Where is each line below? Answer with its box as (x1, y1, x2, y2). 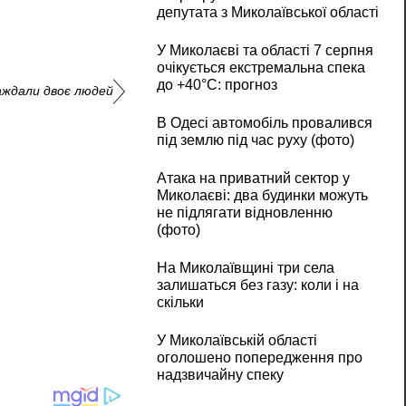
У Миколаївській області (156, 333, 317, 349)
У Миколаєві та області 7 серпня (156, 43, 373, 59)
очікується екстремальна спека (156, 60, 365, 76)
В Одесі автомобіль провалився (156, 115, 372, 131)
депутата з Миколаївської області (156, 5, 379, 21)
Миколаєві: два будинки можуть (156, 188, 368, 204)
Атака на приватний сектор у (156, 170, 350, 187)
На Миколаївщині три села (156, 260, 334, 276)
